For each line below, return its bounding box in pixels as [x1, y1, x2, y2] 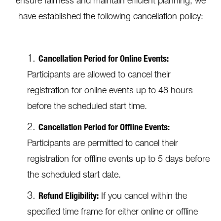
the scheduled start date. [27, 171, 121, 180]
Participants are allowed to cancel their [27, 71, 171, 80]
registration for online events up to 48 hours [27, 87, 193, 96]
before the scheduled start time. [27, 103, 147, 111]
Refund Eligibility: [38, 192, 99, 201]
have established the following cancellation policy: [18, 13, 203, 22]
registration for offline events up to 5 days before [27, 155, 210, 164]
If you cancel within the [99, 192, 187, 201]
